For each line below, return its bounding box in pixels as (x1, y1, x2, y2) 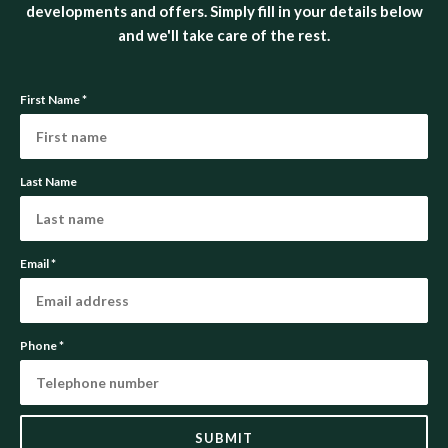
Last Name (20, 174, 77, 190)
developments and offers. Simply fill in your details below (25, 2, 423, 21)
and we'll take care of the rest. (118, 26, 330, 45)
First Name (20, 92, 80, 108)
